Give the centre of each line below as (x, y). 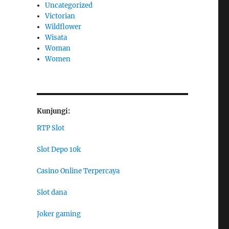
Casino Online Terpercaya (78, 171)
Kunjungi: (53, 111)
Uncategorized (69, 6)
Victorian (60, 16)
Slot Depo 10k (59, 150)
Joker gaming (59, 214)
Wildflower (63, 27)
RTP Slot (50, 128)
